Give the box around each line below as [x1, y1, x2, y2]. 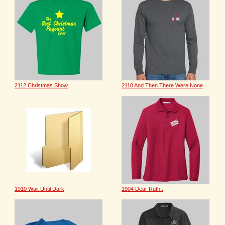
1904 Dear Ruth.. [122, 186, 163, 192]
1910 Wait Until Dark [15, 186, 64, 192]
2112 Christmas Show [15, 82, 68, 88]
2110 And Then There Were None [122, 82, 203, 88]
